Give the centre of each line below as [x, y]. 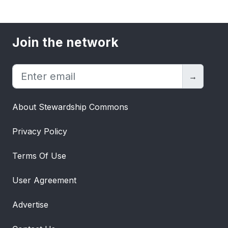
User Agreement [44, 180]
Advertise [30, 205]
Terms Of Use [39, 156]
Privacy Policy [40, 131]
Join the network [65, 42]
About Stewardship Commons [70, 107]
